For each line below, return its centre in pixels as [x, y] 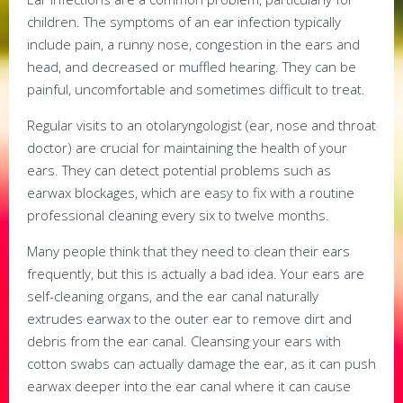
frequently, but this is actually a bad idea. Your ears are [196, 274]
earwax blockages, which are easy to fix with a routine [191, 193]
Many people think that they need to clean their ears [188, 251]
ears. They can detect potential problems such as [179, 170]
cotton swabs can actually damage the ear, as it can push [201, 364]
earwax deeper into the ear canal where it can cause [189, 386]
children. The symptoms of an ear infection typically [184, 22]
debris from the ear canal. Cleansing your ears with [184, 341]
